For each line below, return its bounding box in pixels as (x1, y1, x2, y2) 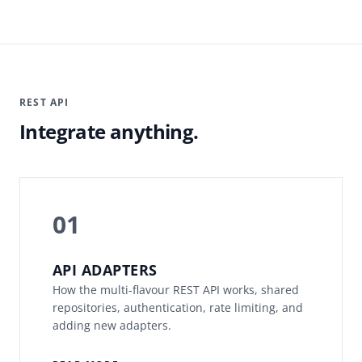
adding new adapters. (53, 318, 171, 334)
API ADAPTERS (53, 260, 158, 280)
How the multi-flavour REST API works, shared (53, 282, 299, 298)
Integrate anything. (19, 118, 199, 145)
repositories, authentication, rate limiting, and (53, 300, 303, 316)
